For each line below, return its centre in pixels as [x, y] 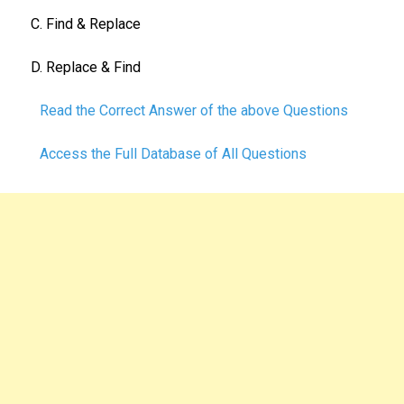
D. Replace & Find [86, 67]
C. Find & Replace [86, 23]
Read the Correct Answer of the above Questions [194, 110]
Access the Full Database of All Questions [175, 153]
